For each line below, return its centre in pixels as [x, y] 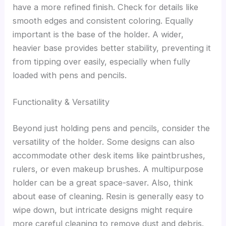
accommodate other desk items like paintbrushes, [109, 155]
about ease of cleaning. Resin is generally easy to [108, 196]
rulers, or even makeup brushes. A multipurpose [108, 169]
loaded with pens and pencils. [70, 75]
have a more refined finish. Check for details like [106, 7]
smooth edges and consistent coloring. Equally [103, 20]
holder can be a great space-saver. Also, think [103, 182]
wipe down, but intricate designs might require [103, 210]
